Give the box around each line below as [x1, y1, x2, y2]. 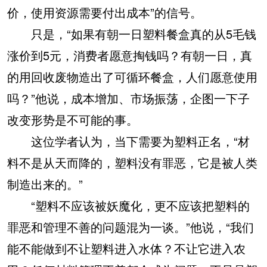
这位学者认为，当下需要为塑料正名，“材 [7, 132, 250, 150]
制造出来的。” [7, 175, 83, 193]
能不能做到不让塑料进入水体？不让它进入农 [7, 239, 246, 257]
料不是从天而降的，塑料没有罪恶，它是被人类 [7, 153, 257, 171]
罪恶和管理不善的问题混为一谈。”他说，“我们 [7, 218, 254, 235]
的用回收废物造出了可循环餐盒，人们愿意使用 [7, 67, 257, 85]
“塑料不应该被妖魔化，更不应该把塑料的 [7, 196, 250, 214]
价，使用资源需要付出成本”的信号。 [7, 3, 202, 21]
